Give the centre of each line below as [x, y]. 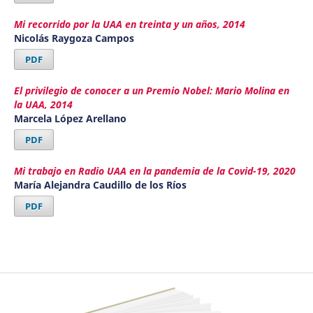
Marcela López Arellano [70, 119]
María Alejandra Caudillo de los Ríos [100, 185]
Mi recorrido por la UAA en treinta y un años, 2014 [129, 24]
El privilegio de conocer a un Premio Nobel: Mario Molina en [151, 91]
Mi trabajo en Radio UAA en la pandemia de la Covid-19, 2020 [154, 171]
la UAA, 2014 [43, 105]
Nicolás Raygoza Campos [74, 38]
